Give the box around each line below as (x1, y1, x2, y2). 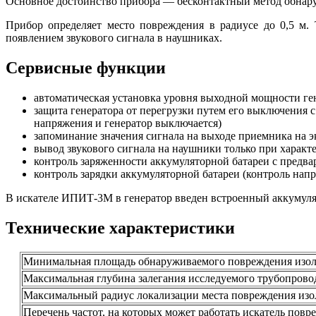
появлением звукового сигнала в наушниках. (6, 32, 222, 44)
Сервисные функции (6, 59, 166, 78)
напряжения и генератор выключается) (34, 117, 221, 130)
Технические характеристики (6, 218, 235, 237)
